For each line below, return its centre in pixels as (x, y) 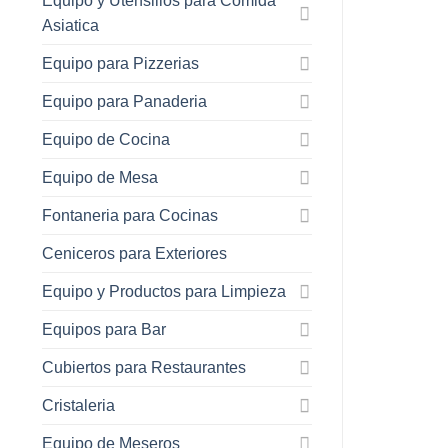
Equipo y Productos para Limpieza (164, 291)
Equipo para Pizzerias (120, 63)
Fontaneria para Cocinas (130, 215)
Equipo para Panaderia (124, 101)
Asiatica (70, 25)
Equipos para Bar (104, 329)
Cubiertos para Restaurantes (144, 367)
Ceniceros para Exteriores (134, 253)
